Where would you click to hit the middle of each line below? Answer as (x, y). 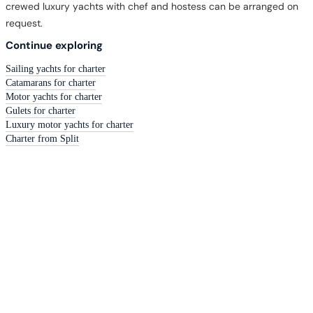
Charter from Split (42, 138)
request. (24, 23)
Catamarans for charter (51, 82)
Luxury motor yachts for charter (70, 124)
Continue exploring (54, 45)
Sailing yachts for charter (56, 68)
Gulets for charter (41, 110)
